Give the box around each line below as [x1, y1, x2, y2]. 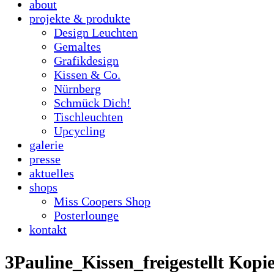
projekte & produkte [29, 12, 130, 25]
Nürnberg [54, 82, 101, 95]
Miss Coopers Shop [54, 194, 150, 208]
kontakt [29, 223, 67, 236]
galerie [29, 138, 64, 152]
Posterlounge [54, 209, 119, 222]
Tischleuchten [54, 110, 123, 124]
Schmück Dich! [54, 96, 131, 109]
